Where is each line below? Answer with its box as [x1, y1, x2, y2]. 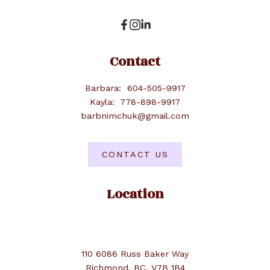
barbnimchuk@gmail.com [81, 110, 189, 121]
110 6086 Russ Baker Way [81, 248, 189, 259]
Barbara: [84, 83, 124, 93]
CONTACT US [101, 149, 169, 160]
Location [106, 184, 164, 204]
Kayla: [90, 96, 118, 107]
